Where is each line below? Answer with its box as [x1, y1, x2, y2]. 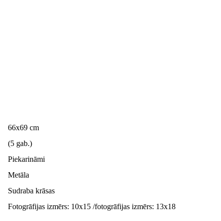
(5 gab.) [8, 139, 32, 147]
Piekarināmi [8, 154, 45, 163]
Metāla [8, 170, 29, 179]
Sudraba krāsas [8, 186, 55, 195]
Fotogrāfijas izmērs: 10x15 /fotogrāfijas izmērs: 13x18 [8, 202, 176, 211]
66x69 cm [8, 123, 39, 132]
